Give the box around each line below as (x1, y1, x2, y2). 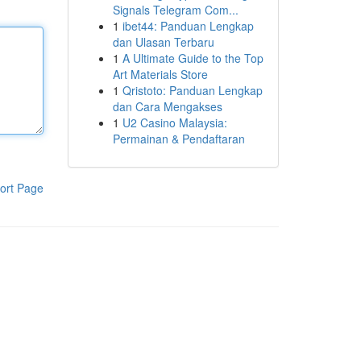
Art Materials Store (112, 66, 208, 82)
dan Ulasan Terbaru (112, 34, 214, 50)
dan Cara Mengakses (112, 98, 222, 114)
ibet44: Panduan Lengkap (122, 18, 254, 34)
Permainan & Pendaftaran (112, 131, 245, 147)
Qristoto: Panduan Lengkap (122, 82, 263, 98)
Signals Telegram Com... (112, 2, 239, 18)
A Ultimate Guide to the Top (122, 50, 263, 66)
